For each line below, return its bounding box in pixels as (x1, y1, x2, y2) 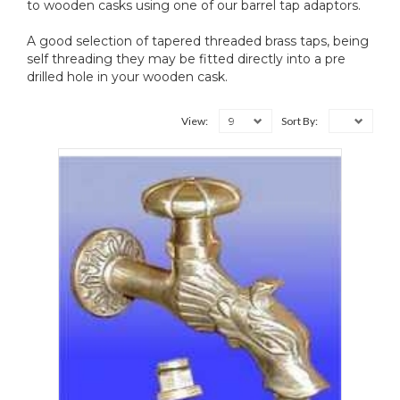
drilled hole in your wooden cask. (27, 68, 228, 85)
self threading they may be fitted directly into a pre (27, 50, 346, 67)
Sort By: (281, 113, 320, 128)
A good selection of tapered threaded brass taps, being (27, 32, 369, 49)
